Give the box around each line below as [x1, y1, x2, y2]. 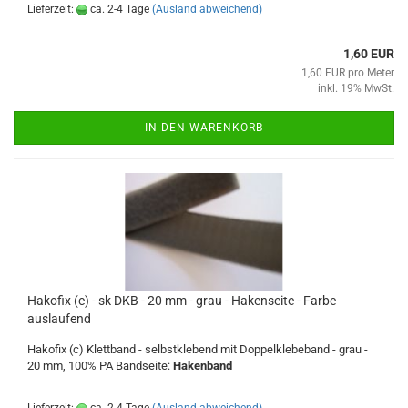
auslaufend [27, 311, 91, 326]
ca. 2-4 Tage [87, 3, 149, 15]
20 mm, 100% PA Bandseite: [27, 359, 173, 372]
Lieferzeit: [27, 3, 76, 15]
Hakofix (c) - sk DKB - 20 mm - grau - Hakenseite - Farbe [27, 293, 336, 308]
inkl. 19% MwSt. [318, 82, 394, 95]
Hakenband [173, 359, 232, 372]
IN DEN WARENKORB [145, 121, 263, 134]
